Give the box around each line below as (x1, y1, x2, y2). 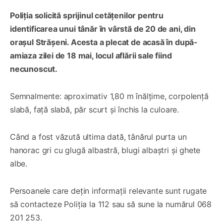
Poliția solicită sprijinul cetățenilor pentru (10, 10, 164, 21)
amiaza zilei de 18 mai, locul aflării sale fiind (10, 51, 172, 61)
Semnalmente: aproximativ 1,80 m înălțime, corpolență (10, 91, 209, 102)
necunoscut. (10, 64, 58, 74)
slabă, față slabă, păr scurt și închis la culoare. (10, 105, 179, 115)
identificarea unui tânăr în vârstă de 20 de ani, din (10, 24, 196, 34)
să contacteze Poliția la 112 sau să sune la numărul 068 (10, 199, 212, 210)
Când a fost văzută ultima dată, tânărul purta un (10, 132, 187, 142)
